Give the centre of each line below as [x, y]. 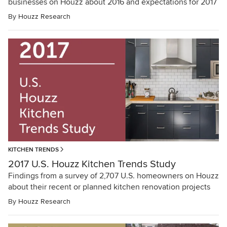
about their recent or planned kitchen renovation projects [109, 187]
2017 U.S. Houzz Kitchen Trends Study [92, 164]
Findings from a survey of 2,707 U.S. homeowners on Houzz [113, 176]
